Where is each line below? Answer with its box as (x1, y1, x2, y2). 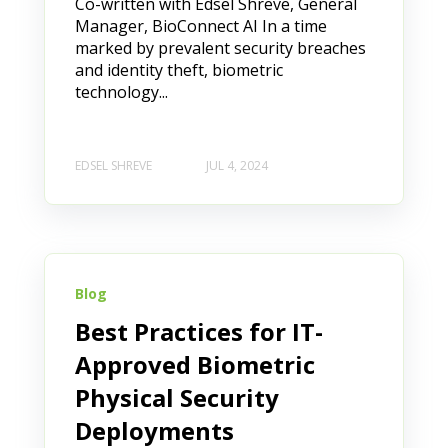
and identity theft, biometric (75, 59, 283, 82)
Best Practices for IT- (75, 314, 323, 348)
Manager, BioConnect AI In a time (75, 15, 327, 38)
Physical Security (75, 380, 279, 414)
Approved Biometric (75, 347, 315, 381)
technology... (75, 81, 168, 104)
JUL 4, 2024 (206, 156, 268, 174)
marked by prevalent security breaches (75, 37, 366, 60)
